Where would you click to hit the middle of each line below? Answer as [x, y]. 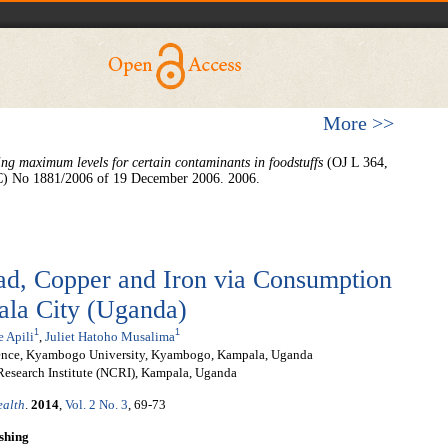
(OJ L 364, [355, 162]
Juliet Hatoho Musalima [110, 336]
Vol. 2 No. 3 [96, 405]
